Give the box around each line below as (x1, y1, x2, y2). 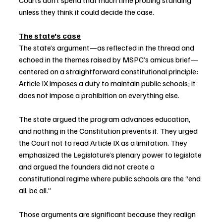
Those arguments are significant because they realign (19, 209, 197, 220)
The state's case (19, 31, 81, 41)
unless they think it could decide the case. (19, 7, 154, 17)
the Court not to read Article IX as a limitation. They (19, 138, 189, 148)
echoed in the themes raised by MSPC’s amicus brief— (19, 55, 198, 65)
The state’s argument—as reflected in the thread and (19, 43, 196, 53)
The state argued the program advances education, (19, 114, 192, 124)
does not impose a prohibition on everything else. (19, 90, 179, 101)
